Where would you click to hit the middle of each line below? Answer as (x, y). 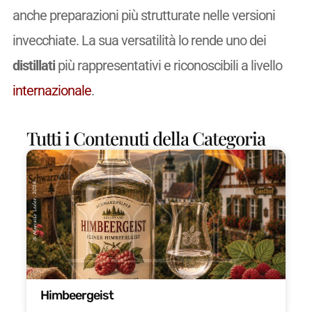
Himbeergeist (77, 296)
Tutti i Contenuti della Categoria (146, 139)
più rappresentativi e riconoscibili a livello (168, 65)
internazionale (52, 90)
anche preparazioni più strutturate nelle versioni (143, 15)
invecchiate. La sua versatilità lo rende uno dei (139, 40)
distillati (33, 65)
